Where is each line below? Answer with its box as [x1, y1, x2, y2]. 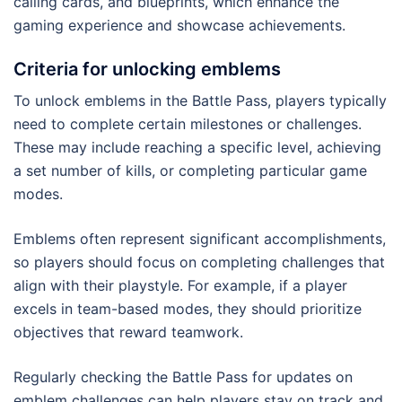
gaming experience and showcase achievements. [13, 16, 345, 35]
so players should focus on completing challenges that [13, 253, 385, 272]
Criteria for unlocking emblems [13, 58, 281, 81]
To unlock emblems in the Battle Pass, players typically [13, 92, 387, 110]
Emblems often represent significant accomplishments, [13, 230, 386, 249]
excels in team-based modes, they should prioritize [13, 300, 362, 319]
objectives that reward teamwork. [13, 323, 243, 342]
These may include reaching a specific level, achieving [13, 138, 381, 157]
